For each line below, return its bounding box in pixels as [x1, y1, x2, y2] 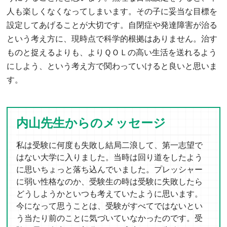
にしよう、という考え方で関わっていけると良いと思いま [7, 61, 218, 70]
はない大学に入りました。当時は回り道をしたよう [16, 153, 203, 162]
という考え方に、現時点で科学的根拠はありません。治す [7, 34, 218, 43]
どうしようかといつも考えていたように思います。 [16, 189, 203, 198]
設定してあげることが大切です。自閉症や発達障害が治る [7, 20, 218, 29]
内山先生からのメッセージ [16, 116, 166, 130]
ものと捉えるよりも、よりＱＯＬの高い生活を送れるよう [7, 48, 217, 57]
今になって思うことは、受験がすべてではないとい [16, 201, 203, 210]
